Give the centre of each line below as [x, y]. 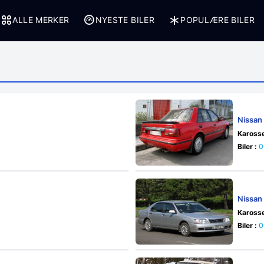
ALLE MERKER [41, 20]
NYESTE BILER [125, 20]
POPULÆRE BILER [218, 20]
